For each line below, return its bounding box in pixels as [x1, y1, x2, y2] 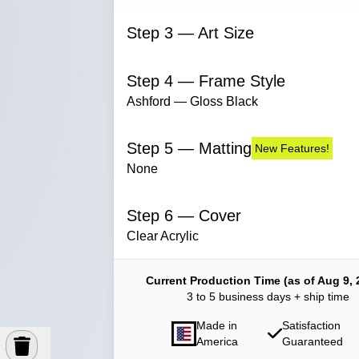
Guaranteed [281, 335, 343, 348]
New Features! [255, 142, 329, 155]
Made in [196, 319, 237, 332]
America [196, 335, 238, 348]
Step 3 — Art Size [127, 24, 254, 42]
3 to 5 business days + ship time [186, 290, 349, 303]
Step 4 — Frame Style [127, 72, 285, 90]
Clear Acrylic [127, 229, 199, 243]
